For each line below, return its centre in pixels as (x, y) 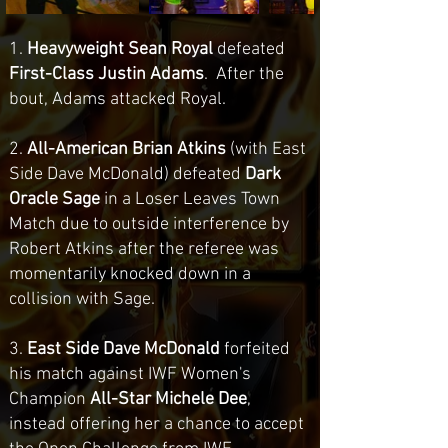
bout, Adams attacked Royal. (117, 99)
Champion (49, 399)
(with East (266, 149)
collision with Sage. (82, 299)
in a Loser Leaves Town (190, 199)
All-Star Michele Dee (168, 399)
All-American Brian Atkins (126, 149)
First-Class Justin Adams (106, 74)
